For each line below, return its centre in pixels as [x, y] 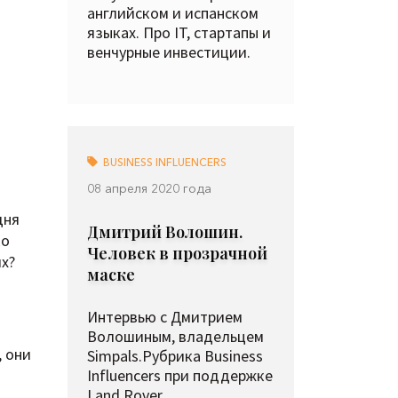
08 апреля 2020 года [149, 188]
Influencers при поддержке [180, 375]
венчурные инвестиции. [169, 52]
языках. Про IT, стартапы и [179, 32]
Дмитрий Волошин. [165, 232]
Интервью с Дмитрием [165, 317]
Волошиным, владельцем [175, 336]
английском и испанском [173, 13]
